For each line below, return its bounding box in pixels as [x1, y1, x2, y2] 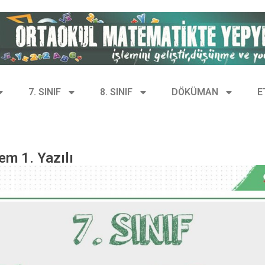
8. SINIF [100, 86, 132, 98]
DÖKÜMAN [172, 86, 218, 98]
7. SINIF [28, 86, 61, 98]
